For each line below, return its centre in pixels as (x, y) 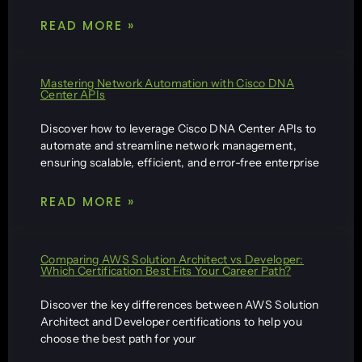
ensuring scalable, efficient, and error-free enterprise (180, 162)
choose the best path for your (118, 338)
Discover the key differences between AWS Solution (180, 304)
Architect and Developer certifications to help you (171, 321)
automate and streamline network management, (168, 145)
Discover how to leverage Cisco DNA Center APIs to (179, 128)
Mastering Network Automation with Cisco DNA (167, 83)
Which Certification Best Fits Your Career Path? (166, 270)
